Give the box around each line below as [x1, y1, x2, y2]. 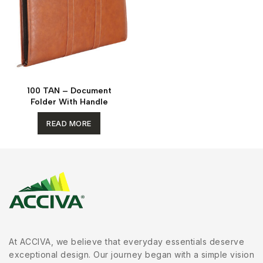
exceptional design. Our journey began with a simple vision [9, 249, 254, 259]
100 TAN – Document [26, 85, 112, 96]
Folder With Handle [30, 96, 108, 107]
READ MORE [46, 118, 92, 128]
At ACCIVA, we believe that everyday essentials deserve [9, 236, 244, 247]
